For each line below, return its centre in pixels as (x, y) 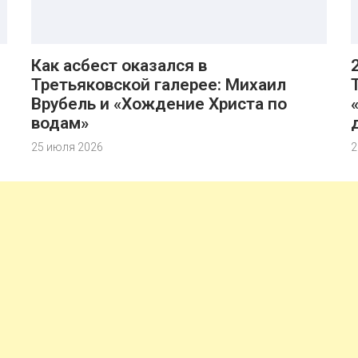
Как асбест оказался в (119, 66)
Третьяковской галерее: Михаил (159, 85)
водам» (60, 123)
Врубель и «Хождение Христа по (159, 104)
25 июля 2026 (67, 147)
